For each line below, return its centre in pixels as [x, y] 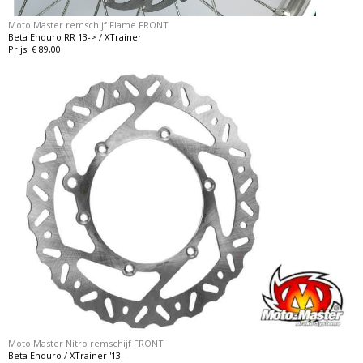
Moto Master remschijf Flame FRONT [89, 25]
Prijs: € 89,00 [35, 49]
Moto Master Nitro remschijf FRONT [86, 343]
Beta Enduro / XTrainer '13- [66, 355]
